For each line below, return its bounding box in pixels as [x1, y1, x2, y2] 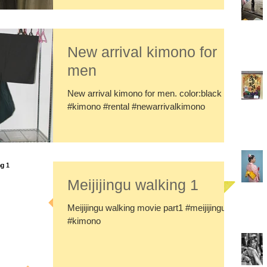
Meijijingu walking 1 [67, 176, 198, 193]
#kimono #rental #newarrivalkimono [67, 101, 205, 111]
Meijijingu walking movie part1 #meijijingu [67, 202, 226, 213]
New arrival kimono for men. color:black [67, 88, 222, 98]
